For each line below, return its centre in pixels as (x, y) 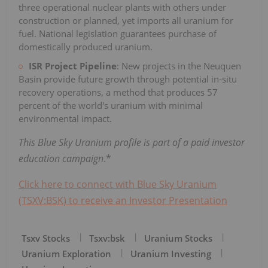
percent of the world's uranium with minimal (111, 105)
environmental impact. (65, 118)
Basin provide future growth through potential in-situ (128, 79)
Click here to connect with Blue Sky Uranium (118, 184)
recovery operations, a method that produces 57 (118, 92)
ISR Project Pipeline (73, 66)
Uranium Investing (171, 253)
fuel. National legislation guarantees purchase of (118, 33)
